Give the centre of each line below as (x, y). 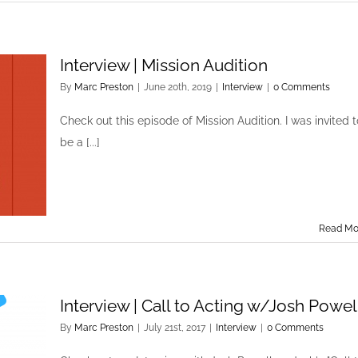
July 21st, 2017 (175, 328)
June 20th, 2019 (178, 87)
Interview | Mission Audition (164, 65)
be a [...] (80, 142)
